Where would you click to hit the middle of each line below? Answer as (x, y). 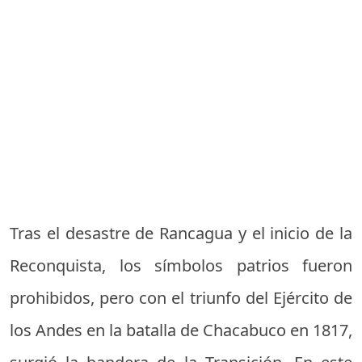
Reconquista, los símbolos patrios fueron (181, 265)
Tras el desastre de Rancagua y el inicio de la (181, 233)
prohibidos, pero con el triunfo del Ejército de (181, 297)
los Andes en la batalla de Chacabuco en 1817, (181, 330)
